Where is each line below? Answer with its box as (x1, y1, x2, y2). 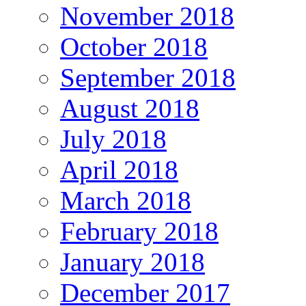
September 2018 (60, 63, 236, 93)
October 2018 (60, 32, 208, 62)
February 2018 (60, 217, 219, 247)
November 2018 (60, 1, 234, 31)
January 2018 (60, 247, 205, 277)
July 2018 (60, 124, 167, 154)
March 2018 (60, 186, 191, 216)
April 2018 (60, 155, 178, 185)
